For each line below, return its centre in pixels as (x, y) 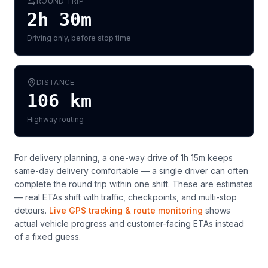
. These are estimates (211, 184)
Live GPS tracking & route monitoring (126, 210)
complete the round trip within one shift (91, 184)
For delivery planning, (58, 158)
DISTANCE (56, 82)
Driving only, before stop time (79, 38)
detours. (31, 210)
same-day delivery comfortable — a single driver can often (131, 171)
